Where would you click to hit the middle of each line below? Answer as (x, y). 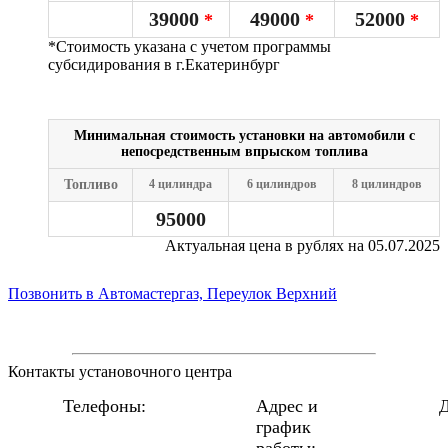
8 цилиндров (386, 184)
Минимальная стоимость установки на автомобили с (244, 135)
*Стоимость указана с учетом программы (189, 46)
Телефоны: (104, 406)
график (283, 427)
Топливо (90, 184)
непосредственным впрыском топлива (244, 151)
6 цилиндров (281, 184)
